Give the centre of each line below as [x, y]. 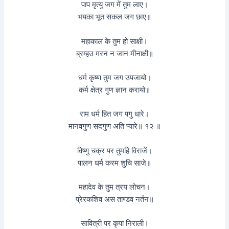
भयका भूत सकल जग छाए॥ [114, 17]
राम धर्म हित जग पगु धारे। [114, 114]
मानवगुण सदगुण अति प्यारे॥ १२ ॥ [114, 127]
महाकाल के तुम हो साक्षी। [114, 41]
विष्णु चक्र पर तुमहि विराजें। [114, 151]
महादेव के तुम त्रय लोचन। [114, 187]
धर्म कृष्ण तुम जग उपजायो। [114, 77]
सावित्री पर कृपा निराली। [114, 224]
